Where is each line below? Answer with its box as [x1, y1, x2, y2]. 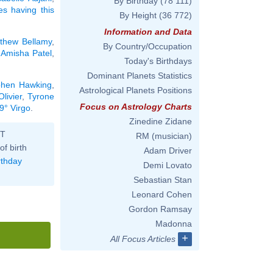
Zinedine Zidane [129, 116, 192, 126]
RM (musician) [136, 131, 192, 141]
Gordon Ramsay [129, 204, 192, 214]
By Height [119, 10, 157, 20]
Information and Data [104, 27, 192, 37]
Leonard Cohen [132, 190, 192, 199]
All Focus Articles [110, 234, 175, 244]
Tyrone [27, 91, 55, 101]
